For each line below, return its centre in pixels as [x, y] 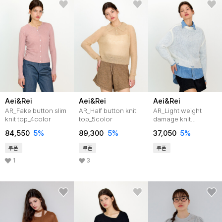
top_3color [170, 127]
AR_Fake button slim [35, 111]
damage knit [172, 119]
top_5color [96, 119]
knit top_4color [28, 119]
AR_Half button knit [108, 111]
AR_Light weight [177, 111]
